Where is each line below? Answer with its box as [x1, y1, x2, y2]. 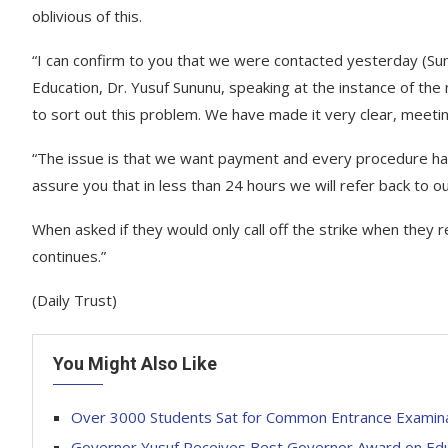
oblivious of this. [32, 6, 142, 26]
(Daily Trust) [32, 290, 117, 310]
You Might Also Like [53, 353, 217, 374]
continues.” [32, 246, 106, 266]
